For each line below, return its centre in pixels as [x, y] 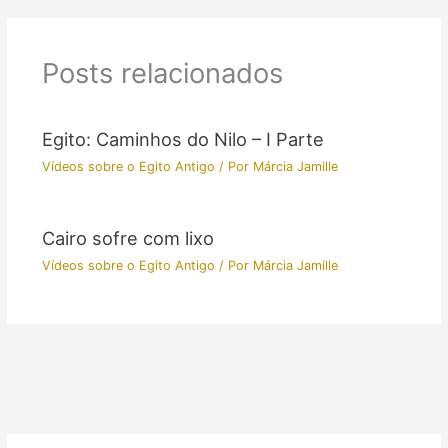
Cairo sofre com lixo [127, 238]
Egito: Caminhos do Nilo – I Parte [182, 138]
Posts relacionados [162, 73]
